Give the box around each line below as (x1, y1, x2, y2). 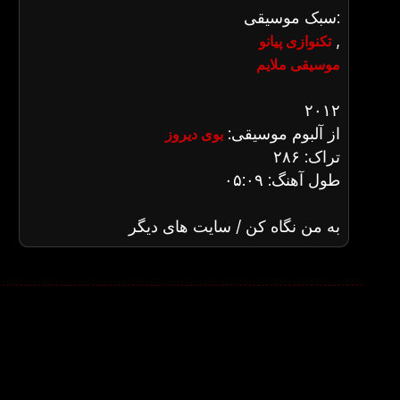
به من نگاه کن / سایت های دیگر (129, 217, 340, 236)
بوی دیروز (165, 125, 223, 143)
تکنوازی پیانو (259, 32, 331, 50)
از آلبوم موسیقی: (223, 124, 340, 143)
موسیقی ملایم (256, 55, 340, 73)
